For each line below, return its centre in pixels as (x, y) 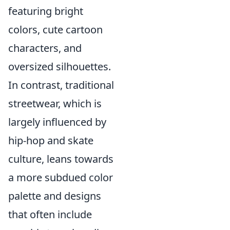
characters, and (45, 48)
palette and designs (55, 196)
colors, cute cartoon (55, 30)
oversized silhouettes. (60, 66)
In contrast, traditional (61, 85)
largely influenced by (57, 122)
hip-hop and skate (51, 140)
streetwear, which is (55, 103)
